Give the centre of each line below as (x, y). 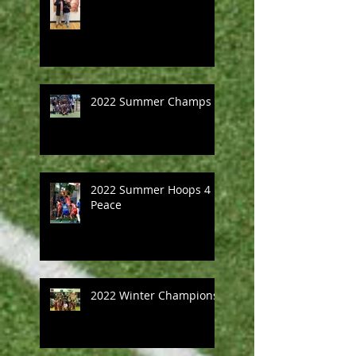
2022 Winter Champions (155, 295)
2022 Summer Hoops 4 (151, 189)
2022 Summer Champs (151, 101)
